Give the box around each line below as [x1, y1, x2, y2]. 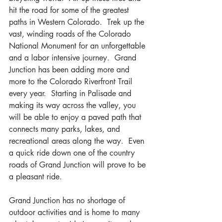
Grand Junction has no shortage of [9, 195, 127, 206]
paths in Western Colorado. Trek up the [9, 17, 147, 28]
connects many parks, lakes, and [9, 124, 122, 135]
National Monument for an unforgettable [9, 41, 148, 52]
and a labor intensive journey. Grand [9, 53, 139, 63]
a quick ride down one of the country [9, 148, 137, 159]
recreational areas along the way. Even [9, 136, 147, 147]
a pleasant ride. [9, 171, 62, 182]
